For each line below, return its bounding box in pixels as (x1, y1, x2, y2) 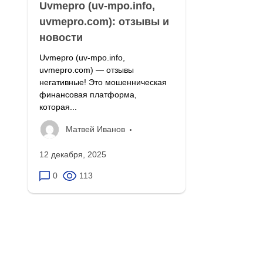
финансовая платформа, (39, 89, 137, 99)
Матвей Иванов (66, 124, 125, 134)
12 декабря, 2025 (39, 149, 106, 159)
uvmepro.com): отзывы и (39, 15, 169, 28)
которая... (39, 102, 77, 112)
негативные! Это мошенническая (39, 77, 167, 87)
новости (39, 31, 83, 43)
